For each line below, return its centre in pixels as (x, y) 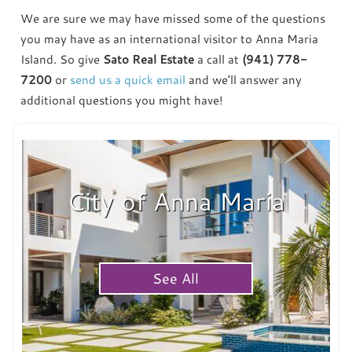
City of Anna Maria (176, 201)
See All (176, 279)
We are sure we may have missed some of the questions (173, 18)
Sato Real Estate (149, 59)
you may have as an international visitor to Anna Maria (170, 38)
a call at (218, 59)
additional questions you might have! (122, 100)
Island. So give (62, 59)
